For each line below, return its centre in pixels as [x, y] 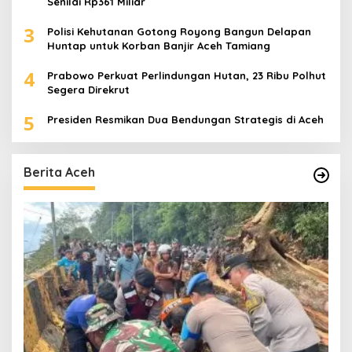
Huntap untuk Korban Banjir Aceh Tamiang [159, 46]
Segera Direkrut [88, 90]
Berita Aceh [59, 172]
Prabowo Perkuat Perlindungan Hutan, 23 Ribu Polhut [187, 76]
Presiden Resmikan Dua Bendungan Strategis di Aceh [185, 120]
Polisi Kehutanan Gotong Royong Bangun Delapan [179, 32]
